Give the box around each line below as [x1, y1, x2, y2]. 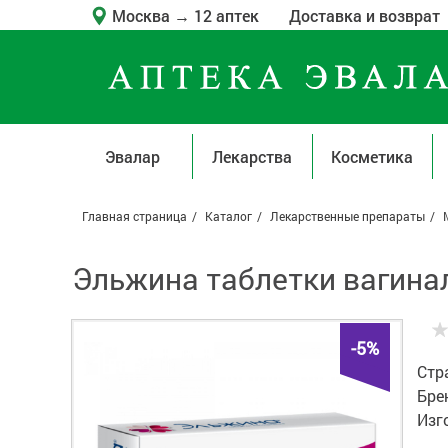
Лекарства [212, 146, 292, 167]
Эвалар [104, 146, 160, 167]
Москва [112, 5, 174, 26]
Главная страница [82, 208, 187, 224]
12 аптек [194, 5, 259, 26]
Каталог [205, 208, 252, 224]
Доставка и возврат [289, 5, 440, 26]
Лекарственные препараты [270, 208, 425, 224]
